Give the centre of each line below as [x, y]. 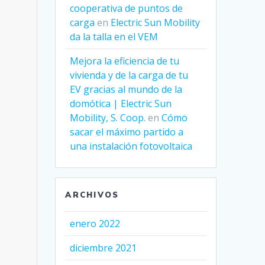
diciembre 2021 [104, 248]
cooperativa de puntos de [127, 9]
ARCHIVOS [92, 195]
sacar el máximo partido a [127, 132]
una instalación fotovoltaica [131, 146]
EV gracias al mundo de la [126, 90]
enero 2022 [95, 224]
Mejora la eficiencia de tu [125, 61]
